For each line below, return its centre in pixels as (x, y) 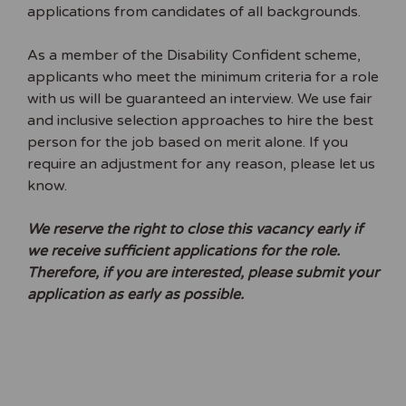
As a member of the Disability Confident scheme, (194, 55)
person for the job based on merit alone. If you (188, 142)
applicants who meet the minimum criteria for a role (203, 77)
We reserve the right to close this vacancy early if (195, 229)
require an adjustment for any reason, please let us (201, 164)
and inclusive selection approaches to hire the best (200, 120)
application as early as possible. (135, 294)
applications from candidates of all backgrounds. (194, 11)
